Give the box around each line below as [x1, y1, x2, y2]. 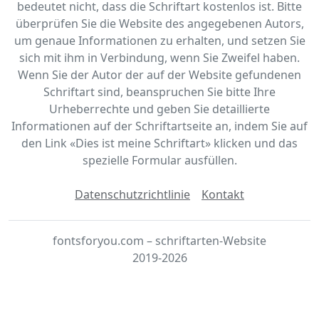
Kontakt [202, 186, 244, 202]
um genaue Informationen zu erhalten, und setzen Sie [14, 32, 305, 48]
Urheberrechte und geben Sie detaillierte [49, 100, 270, 117]
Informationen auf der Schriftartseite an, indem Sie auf [11, 117, 308, 134]
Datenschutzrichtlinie [75, 186, 190, 202]
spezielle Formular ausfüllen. [82, 152, 237, 168]
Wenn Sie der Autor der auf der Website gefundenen [18, 66, 301, 83]
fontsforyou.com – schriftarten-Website [53, 232, 266, 249]
